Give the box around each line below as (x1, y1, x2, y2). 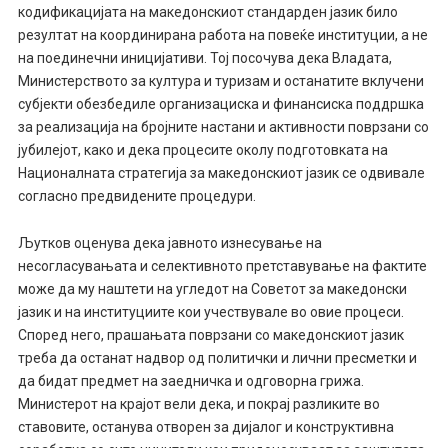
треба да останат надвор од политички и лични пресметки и (17, 350, 417, 367)
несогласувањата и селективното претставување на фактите (17, 258, 427, 275)
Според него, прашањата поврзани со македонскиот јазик (17, 327, 404, 344)
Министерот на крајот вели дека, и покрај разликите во (17, 396, 380, 413)
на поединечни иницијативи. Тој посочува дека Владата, (17, 50, 392, 67)
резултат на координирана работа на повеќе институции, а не (17, 27, 428, 44)
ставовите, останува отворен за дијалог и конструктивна (17, 419, 394, 436)
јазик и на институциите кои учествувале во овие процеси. (17, 304, 404, 321)
